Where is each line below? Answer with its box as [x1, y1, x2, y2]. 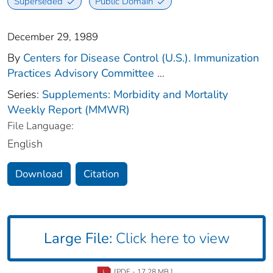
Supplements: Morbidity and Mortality [42, 87, 228, 102]
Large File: [43, 229, 112, 249]
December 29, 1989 [7, 29, 98, 44]
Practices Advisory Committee [7, 65, 154, 80]
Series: [7, 87, 42, 102]
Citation [83, 166, 119, 181]
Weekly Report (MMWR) [7, 102, 130, 117]
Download [15, 166, 63, 181]
